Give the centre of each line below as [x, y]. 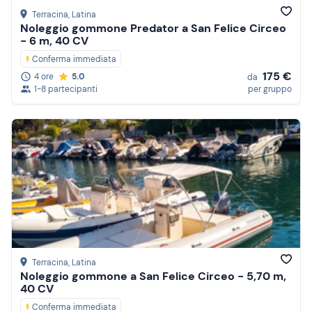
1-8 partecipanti [66, 89]
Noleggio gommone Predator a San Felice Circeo [153, 29]
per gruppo [270, 89]
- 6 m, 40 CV [54, 41]
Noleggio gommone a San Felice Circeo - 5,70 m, [153, 276]
